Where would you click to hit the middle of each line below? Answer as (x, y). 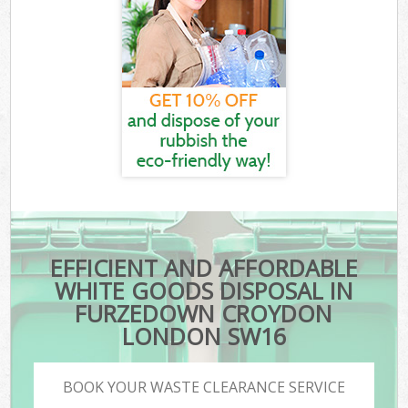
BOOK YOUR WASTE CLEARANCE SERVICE (204, 387)
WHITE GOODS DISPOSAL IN (204, 291)
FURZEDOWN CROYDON (204, 314)
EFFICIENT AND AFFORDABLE (204, 268)
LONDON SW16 (204, 337)
